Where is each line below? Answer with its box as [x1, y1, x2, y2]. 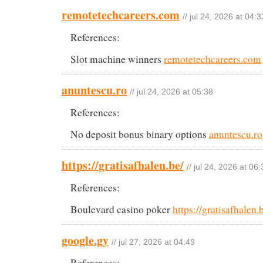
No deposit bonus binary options [70, 127, 209, 141]
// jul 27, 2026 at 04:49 [112, 237, 195, 247]
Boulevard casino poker [70, 202, 173, 216]
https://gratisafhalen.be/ [62, 156, 184, 174]
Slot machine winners [70, 52, 164, 66]
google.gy [62, 231, 109, 249]
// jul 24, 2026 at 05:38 [130, 87, 213, 96]
